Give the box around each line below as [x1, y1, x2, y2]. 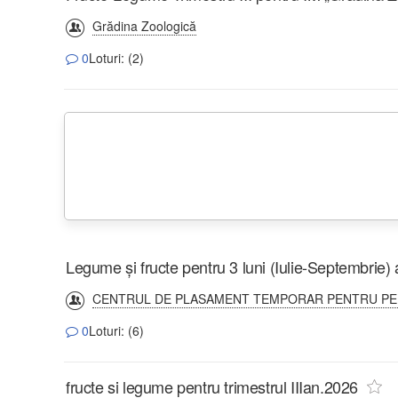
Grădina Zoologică [92, 16, 196, 35]
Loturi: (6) [89, 321, 144, 339]
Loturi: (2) [89, 48, 144, 67]
